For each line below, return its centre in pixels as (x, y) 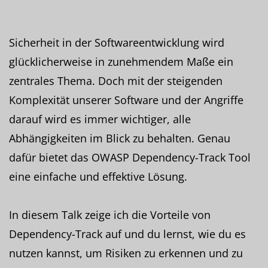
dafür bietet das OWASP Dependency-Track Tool (130, 157)
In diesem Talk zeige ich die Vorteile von (110, 214)
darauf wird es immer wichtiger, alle (100, 119)
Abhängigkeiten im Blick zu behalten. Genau (120, 138)
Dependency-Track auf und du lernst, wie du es (127, 234)
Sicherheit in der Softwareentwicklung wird (117, 42)
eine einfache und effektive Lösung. (98, 176)
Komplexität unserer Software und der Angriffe (126, 100)
